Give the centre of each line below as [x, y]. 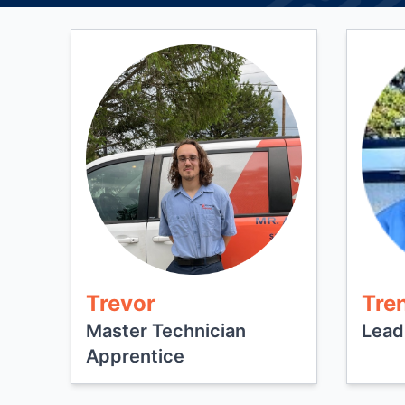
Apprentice [135, 356]
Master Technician [165, 331]
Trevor [120, 303]
